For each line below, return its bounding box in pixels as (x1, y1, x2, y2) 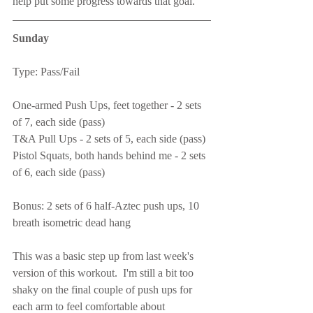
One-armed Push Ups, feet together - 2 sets (13, 99, 204, 111)
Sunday (13, 32, 49, 44)
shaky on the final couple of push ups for (13, 284, 195, 296)
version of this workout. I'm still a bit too (13, 267, 196, 279)
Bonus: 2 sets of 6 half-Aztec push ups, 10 (13, 200, 202, 212)
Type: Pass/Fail (13, 66, 80, 78)
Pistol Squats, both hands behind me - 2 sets (13, 150, 208, 161)
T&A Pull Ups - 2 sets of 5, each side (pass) (13, 133, 205, 145)
